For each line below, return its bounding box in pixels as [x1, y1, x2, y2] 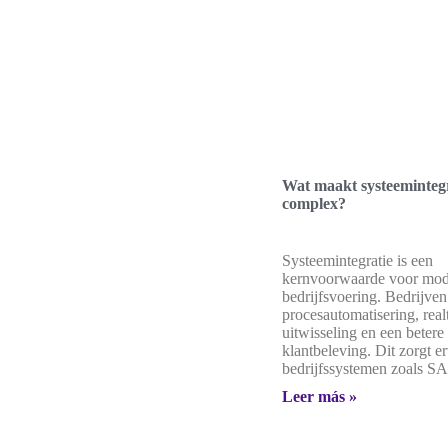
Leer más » [282, 387, 357, 405]
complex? [282, 194, 346, 212]
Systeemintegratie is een [282, 251, 433, 269]
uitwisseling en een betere [282, 323, 444, 341]
